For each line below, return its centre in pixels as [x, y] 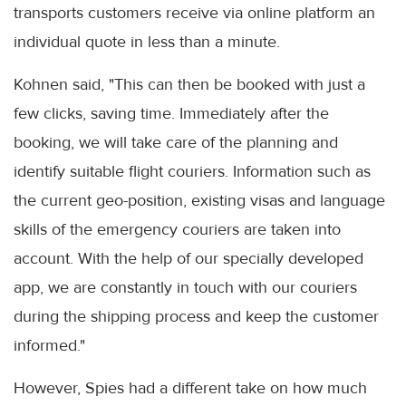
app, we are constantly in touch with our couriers [185, 288]
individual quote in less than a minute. [147, 42]
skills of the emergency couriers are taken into [177, 230]
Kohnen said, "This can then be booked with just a [189, 85]
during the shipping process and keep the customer [196, 317]
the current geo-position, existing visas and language [199, 201]
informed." [49, 346]
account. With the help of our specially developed [188, 259]
